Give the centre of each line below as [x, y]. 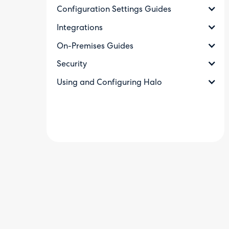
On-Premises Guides [95, 46]
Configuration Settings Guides [114, 9]
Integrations [80, 28]
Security [72, 65]
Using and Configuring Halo [110, 83]
